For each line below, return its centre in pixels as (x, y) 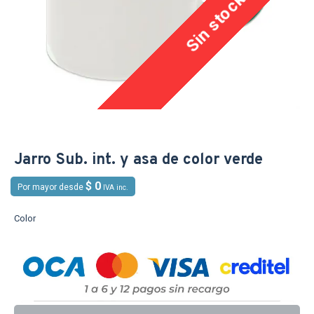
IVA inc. (116, 187)
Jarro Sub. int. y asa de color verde (138, 160)
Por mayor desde (52, 187)
